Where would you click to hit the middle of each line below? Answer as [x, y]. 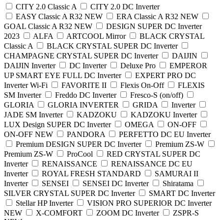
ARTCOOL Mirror [97, 36]
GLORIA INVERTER [83, 105]
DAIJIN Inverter [31, 65]
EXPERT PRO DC [165, 75]
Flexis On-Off [142, 85]
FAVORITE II [84, 85]
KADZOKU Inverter [165, 114]
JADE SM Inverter [33, 114]
